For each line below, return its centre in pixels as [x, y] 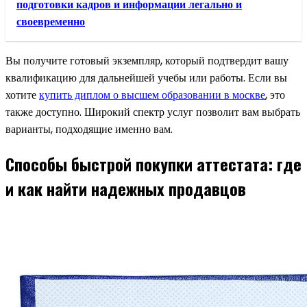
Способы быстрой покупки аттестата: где [153, 163]
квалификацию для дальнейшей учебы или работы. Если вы [146, 77]
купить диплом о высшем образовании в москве [152, 95]
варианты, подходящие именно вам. [89, 129]
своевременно [51, 21]
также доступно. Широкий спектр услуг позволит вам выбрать [153, 112]
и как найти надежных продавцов [126, 188]
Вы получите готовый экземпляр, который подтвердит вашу [147, 60]
